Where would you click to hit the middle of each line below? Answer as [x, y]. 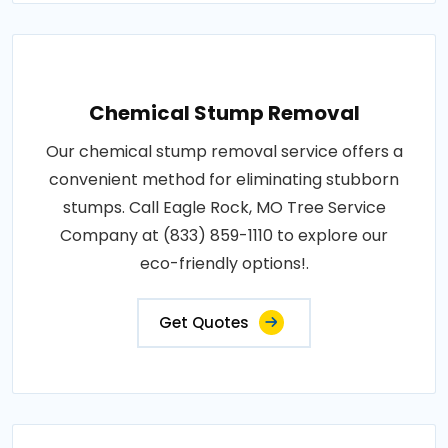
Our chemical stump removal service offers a [224, 152]
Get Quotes [204, 323]
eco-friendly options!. [224, 264]
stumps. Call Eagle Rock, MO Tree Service [224, 208]
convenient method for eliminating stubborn [224, 180]
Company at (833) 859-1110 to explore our [224, 236]
